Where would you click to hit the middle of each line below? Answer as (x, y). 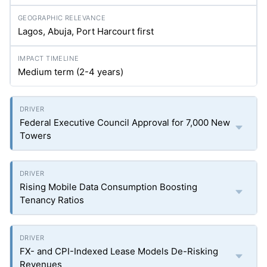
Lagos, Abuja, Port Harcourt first (86, 31)
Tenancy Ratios (52, 200)
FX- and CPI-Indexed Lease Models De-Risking (119, 251)
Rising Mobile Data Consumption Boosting (108, 187)
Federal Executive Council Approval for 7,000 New (125, 122)
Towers (35, 136)
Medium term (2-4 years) (71, 72)
